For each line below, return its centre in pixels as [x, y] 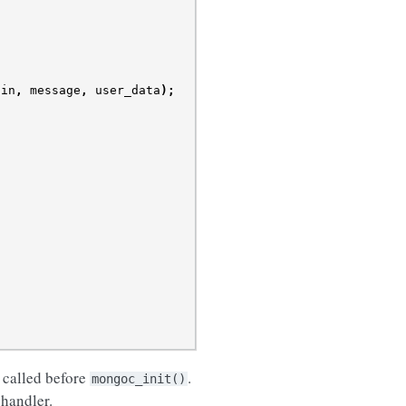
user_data [128, 90]
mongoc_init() [139, 378]
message [55, 90]
